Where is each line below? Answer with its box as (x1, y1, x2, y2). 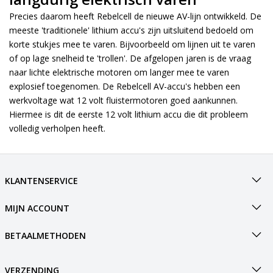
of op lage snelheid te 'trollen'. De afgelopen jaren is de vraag (9, 52, 251, 64)
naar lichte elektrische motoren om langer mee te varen (9, 66, 229, 78)
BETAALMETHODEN (4, 230, 86, 241)
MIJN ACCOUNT (4, 202, 69, 214)
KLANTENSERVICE (4, 175, 78, 186)
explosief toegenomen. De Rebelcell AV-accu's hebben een (9, 80, 240, 92)
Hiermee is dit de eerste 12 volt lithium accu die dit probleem (9, 108, 248, 120)
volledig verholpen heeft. (9, 122, 108, 134)
